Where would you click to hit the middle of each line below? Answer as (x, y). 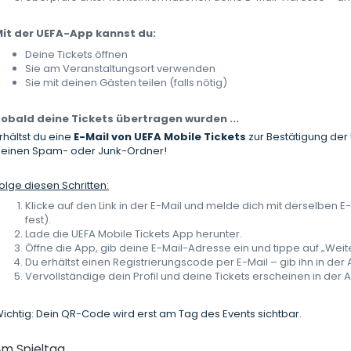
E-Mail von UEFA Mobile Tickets (160, 137)
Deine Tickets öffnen (77, 55)
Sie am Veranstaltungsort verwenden (121, 69)
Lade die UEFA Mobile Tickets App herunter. (134, 234)
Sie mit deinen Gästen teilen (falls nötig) (127, 83)
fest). (38, 220)
